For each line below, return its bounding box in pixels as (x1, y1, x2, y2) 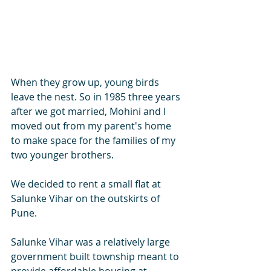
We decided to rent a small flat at (11, 177, 163, 191)
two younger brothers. (11, 148, 116, 162)
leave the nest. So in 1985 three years (11, 90, 183, 103)
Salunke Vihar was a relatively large (11, 235, 172, 249)
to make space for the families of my (11, 134, 178, 147)
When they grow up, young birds (11, 76, 162, 89)
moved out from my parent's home (11, 119, 174, 132)
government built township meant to (11, 250, 181, 263)
